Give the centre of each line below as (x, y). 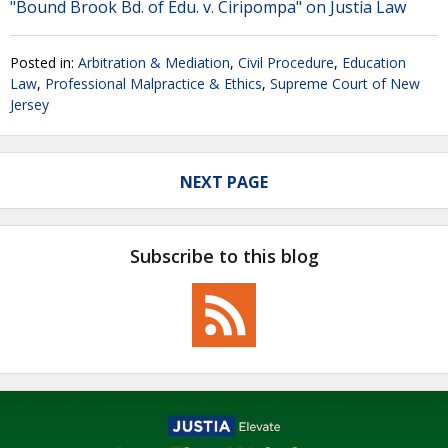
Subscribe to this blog (224, 255)
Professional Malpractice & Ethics (153, 83)
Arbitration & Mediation (154, 62)
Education (374, 62)
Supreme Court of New (345, 83)
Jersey (29, 104)
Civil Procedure (286, 62)
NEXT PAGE (224, 182)
